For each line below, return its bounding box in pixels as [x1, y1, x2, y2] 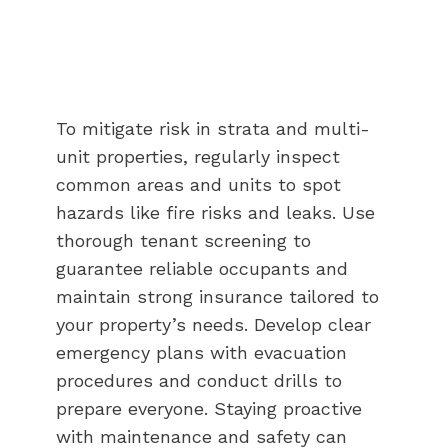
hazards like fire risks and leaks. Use [56, 201, 375, 223]
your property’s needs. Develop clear [56, 313, 371, 335]
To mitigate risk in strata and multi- [56, 117, 370, 139]
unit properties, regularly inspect [56, 145, 340, 167]
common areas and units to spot [56, 173, 341, 195]
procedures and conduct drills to [56, 369, 342, 391]
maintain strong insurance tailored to [56, 285, 379, 307]
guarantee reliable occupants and [56, 257, 348, 279]
